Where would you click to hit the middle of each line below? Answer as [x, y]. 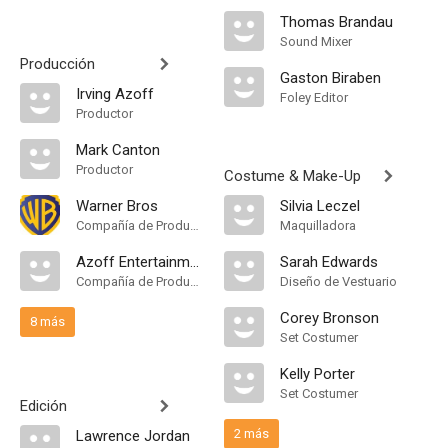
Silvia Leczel [320, 206]
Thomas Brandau [336, 22]
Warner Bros [117, 206]
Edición [43, 406]
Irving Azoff [115, 94]
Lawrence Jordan [133, 436]
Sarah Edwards [329, 262]
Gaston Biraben [330, 78]
